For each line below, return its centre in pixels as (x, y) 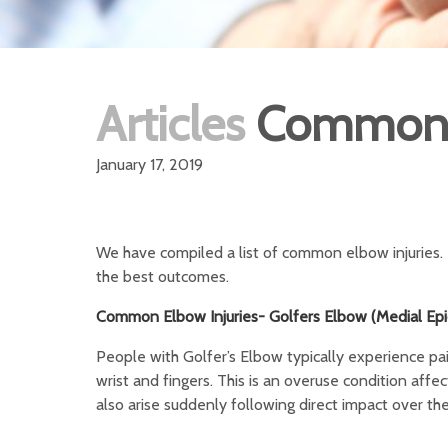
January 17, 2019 (149, 164)
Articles (170, 124)
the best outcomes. (162, 276)
